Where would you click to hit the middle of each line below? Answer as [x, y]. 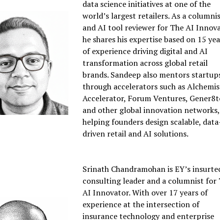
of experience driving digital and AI [145, 51]
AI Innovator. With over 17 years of [145, 193]
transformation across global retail [145, 63]
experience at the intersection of [141, 205]
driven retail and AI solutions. [136, 134]
